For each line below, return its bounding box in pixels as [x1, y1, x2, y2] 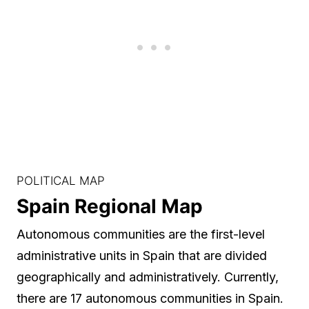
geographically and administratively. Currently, [17, 269, 279, 284]
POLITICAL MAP [17, 173, 105, 188]
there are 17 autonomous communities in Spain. [17, 290, 283, 306]
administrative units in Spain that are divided [17, 248, 267, 263]
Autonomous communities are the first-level [17, 226, 265, 241]
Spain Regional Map [17, 194, 203, 218]
